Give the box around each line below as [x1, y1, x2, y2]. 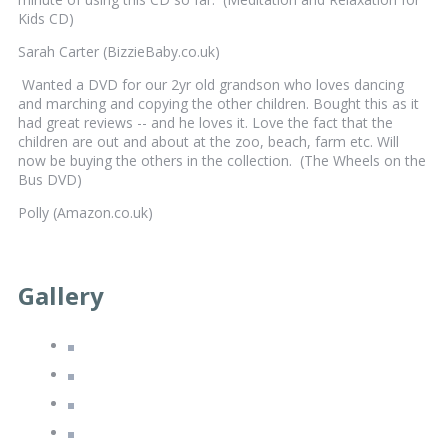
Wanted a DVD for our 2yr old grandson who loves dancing [18, 75, 404, 95]
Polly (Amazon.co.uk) [18, 203, 153, 223]
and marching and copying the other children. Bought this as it [18, 94, 419, 114]
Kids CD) [18, 9, 74, 29]
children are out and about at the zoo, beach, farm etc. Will [18, 132, 399, 152]
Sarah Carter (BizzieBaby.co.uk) [18, 42, 220, 62]
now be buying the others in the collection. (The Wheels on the [18, 151, 426, 171]
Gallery [18, 279, 104, 313]
